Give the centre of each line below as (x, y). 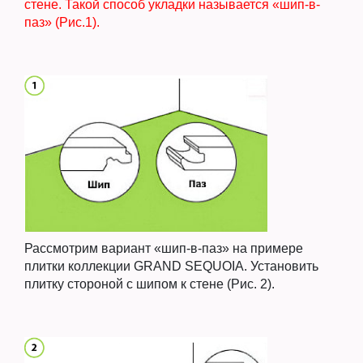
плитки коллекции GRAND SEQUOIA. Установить (171, 267)
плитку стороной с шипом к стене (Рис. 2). (149, 284)
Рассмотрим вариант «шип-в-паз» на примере (164, 249)
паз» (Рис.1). (62, 22)
